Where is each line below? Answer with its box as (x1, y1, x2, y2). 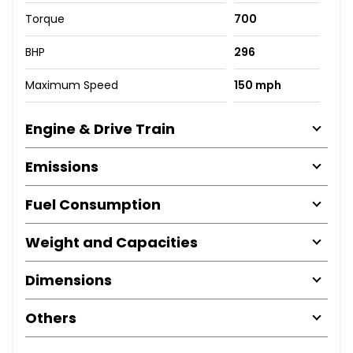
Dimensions (25, 269, 112, 290)
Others (25, 307, 76, 328)
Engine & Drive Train (25, 118, 175, 139)
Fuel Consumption (25, 194, 161, 214)
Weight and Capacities (25, 232, 198, 252)
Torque (25, 10, 65, 27)
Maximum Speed (25, 76, 118, 93)
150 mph (233, 76, 281, 93)
